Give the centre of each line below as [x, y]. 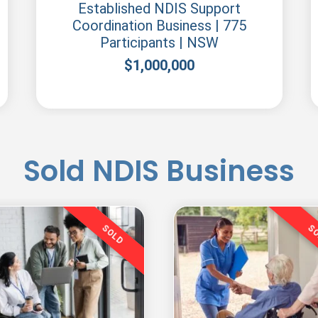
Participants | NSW [159, 42]
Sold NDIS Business [159, 171]
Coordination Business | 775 [159, 25]
